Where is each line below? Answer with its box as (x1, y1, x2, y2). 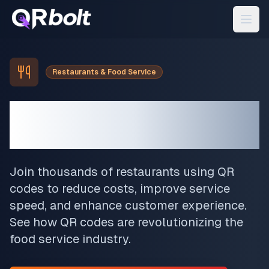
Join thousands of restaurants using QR (10, 165, 234, 178)
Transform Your (10, 100, 172, 125)
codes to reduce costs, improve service (10, 182, 230, 195)
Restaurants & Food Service (52, 68, 156, 76)
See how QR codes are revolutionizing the (10, 216, 243, 229)
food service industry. (10, 232, 131, 246)
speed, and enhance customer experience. (10, 199, 247, 212)
